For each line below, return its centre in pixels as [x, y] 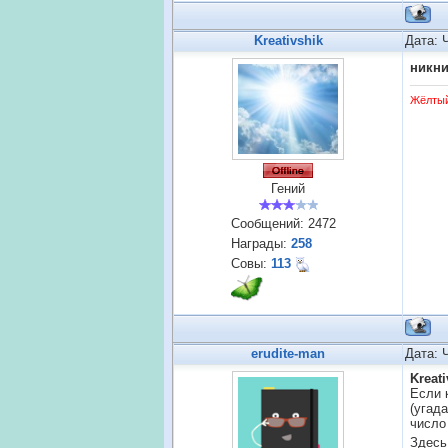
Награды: [261, 243]
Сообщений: [269, 223]
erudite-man [288, 353]
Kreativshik [288, 40]
